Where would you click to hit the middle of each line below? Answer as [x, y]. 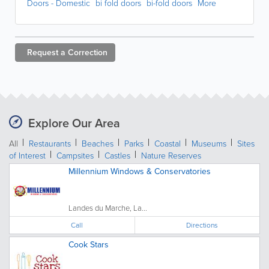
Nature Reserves [171, 155]
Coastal [168, 143]
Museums [209, 143]
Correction [88, 52]
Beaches [98, 143]
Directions [202, 225]
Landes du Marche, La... [108, 208]
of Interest [27, 155]
